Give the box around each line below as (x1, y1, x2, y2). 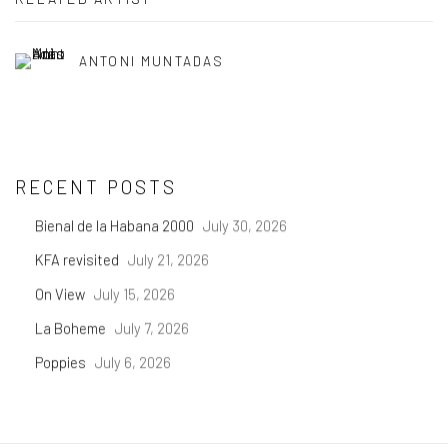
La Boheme (35, 318, 109, 337)
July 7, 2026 (115, 318, 189, 337)
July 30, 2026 (203, 215, 287, 234)
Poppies (35, 352, 89, 371)
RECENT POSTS (15, 174, 177, 198)
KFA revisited (35, 250, 122, 269)
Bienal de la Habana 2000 (35, 215, 197, 234)
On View (35, 284, 88, 303)
